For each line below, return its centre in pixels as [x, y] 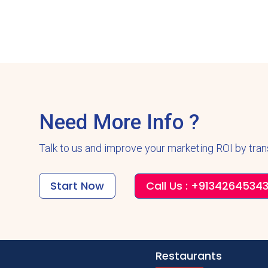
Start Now [77, 185]
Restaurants [188, 255]
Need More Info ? [119, 122]
